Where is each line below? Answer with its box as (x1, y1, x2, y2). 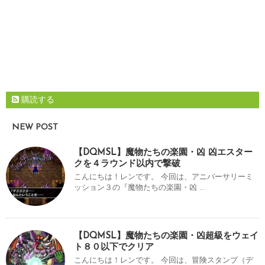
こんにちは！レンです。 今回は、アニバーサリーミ (74, 173, 253, 182)
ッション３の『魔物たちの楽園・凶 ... (74, 184, 205, 192)
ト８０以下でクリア (74, 243, 154, 253)
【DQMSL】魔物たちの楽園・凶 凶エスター (74, 148, 253, 158)
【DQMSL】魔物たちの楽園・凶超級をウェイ (74, 232, 258, 241)
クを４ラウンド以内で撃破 (74, 160, 180, 169)
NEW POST (12, 123, 58, 132)
